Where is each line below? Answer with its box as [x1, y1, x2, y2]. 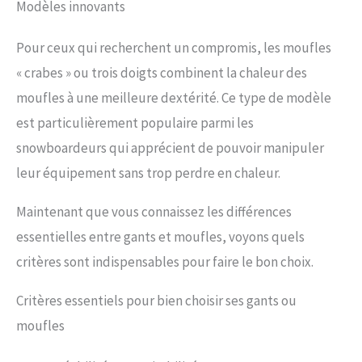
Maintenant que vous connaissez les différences [16, 203, 292, 221]
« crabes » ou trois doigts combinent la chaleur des [16, 64, 307, 82]
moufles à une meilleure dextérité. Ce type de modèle [16, 89, 331, 107]
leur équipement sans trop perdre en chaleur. [16, 164, 280, 183]
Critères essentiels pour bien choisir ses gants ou [16, 292, 297, 310]
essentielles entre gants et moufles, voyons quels [16, 228, 305, 246]
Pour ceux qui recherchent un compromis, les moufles [16, 39, 331, 57]
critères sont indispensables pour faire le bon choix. [16, 253, 314, 271]
